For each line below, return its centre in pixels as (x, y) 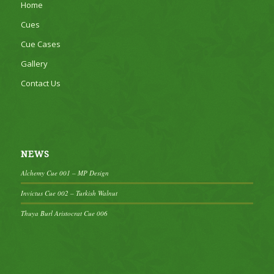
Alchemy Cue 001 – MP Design (65, 173)
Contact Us (40, 83)
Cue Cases (40, 44)
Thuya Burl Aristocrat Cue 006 (64, 213)
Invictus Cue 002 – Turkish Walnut (69, 193)
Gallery (34, 64)
